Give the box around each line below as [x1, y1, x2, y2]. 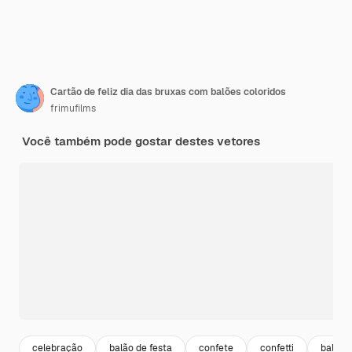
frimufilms [50, 102, 96, 115]
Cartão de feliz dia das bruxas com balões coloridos [50, 86, 286, 99]
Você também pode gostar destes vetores [22, 134, 260, 149]
